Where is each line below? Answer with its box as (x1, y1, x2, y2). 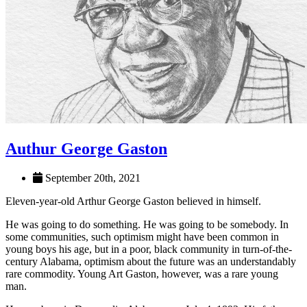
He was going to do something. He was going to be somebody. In (5, 218, 288, 230)
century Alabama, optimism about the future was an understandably (5, 255, 296, 267)
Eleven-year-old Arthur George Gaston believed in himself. (5, 195, 261, 207)
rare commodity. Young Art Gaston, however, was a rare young (5, 267, 278, 280)
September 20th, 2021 (42, 171, 140, 184)
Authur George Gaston (5, 139, 167, 158)
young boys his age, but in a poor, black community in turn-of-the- (5, 243, 292, 255)
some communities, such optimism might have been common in (5, 230, 279, 243)
